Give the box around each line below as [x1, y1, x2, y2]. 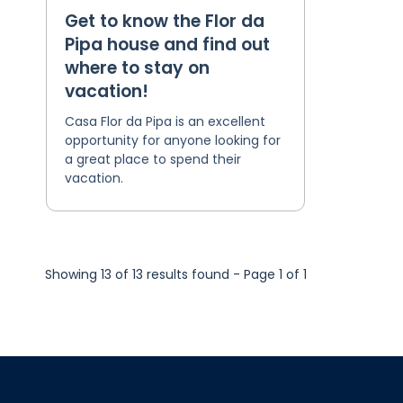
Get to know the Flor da [64, 9, 264, 33]
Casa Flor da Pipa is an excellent [64, 112, 265, 130]
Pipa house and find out [64, 32, 270, 57]
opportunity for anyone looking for [64, 131, 281, 149]
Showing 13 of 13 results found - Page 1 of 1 [44, 265, 307, 283]
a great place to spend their [64, 150, 241, 168]
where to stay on [64, 56, 210, 80]
